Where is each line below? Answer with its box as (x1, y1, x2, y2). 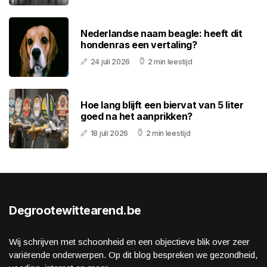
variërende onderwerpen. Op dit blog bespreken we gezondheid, (9, 250, 257, 260)
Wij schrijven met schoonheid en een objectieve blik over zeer (9, 237, 250, 247)
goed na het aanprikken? (80, 110, 193, 123)
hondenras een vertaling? (80, 39, 197, 51)
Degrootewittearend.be (9, 203, 141, 218)
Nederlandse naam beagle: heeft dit (80, 27, 243, 40)
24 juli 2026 (90, 57, 131, 67)
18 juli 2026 (90, 129, 129, 138)
